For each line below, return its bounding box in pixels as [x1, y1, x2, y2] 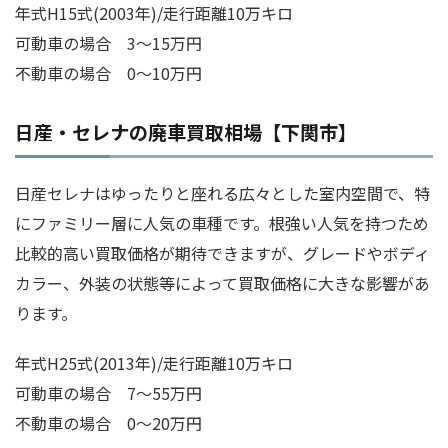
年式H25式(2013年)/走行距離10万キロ [15, 351, 293, 376]
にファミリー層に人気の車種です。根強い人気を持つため [15, 211, 429, 236]
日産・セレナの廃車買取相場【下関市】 [15, 118, 357, 146]
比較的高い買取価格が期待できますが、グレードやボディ [15, 241, 430, 266]
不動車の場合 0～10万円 [15, 61, 202, 86]
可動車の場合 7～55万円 [15, 381, 202, 406]
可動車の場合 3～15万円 [15, 31, 202, 56]
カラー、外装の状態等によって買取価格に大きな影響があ [15, 271, 430, 296]
